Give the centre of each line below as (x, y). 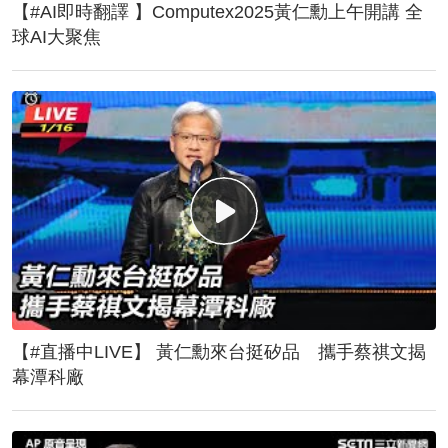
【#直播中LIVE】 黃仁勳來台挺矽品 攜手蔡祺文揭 (219, 351)
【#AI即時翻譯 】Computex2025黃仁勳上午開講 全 (217, 12)
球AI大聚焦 (56, 37)
